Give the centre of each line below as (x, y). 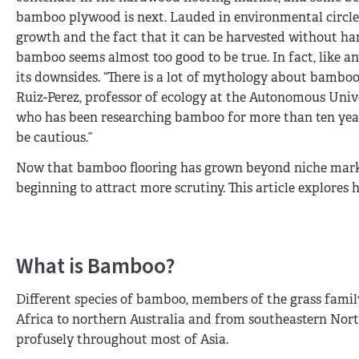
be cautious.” (54, 138)
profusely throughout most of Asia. (122, 340)
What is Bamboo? (95, 266)
